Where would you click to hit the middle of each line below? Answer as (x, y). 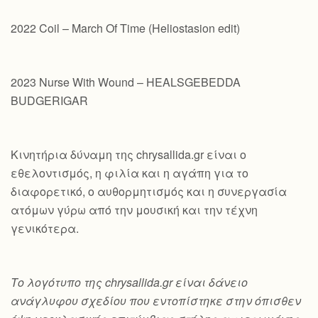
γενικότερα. (45, 228)
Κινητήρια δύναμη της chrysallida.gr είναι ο (128, 154)
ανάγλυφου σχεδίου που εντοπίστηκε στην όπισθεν (156, 301)
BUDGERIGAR (51, 100)
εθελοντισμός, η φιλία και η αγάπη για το (130, 173)
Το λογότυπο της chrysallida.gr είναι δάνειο (129, 282)
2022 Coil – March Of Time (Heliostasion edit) (125, 28)
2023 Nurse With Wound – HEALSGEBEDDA (126, 82)
